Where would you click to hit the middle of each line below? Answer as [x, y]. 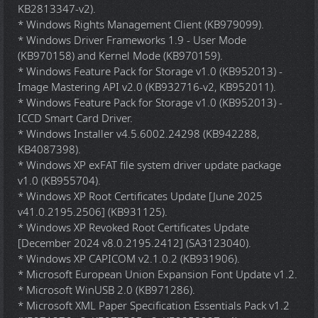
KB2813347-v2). [57, 9]
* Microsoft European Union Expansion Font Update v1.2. [158, 275]
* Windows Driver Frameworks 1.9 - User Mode [132, 40]
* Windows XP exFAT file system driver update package [149, 165]
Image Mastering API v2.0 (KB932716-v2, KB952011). [147, 87]
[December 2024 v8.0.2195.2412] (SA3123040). [135, 243]
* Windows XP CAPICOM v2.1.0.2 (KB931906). [129, 259]
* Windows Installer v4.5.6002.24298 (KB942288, [138, 134]
